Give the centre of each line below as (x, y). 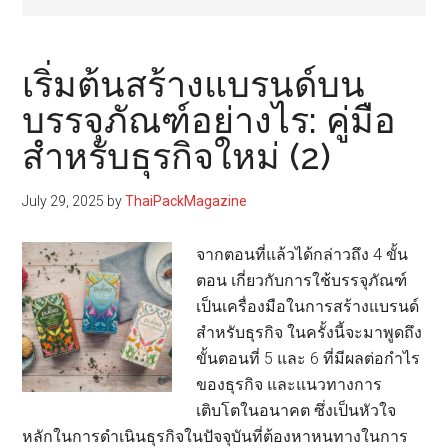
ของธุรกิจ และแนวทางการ (289, 385)
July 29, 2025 (63, 201)
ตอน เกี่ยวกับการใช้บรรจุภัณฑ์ (302, 281)
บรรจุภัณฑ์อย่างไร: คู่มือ (209, 120)
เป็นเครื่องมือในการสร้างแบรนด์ (308, 307)
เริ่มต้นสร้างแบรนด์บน (194, 84)
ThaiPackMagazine (186, 201)
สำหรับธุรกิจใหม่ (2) (177, 156)
